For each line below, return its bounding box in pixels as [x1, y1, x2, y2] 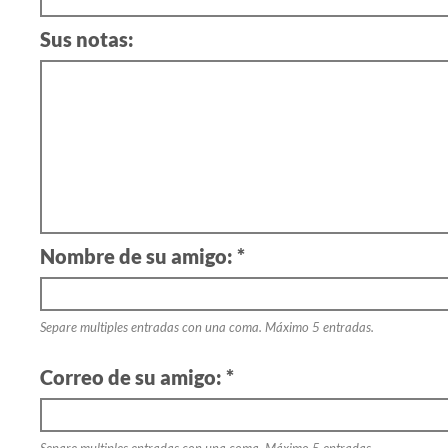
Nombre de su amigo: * [40, 244, 245, 268]
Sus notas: [40, 27, 134, 51]
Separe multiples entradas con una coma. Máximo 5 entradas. [40, 319, 374, 335]
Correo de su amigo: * [40, 365, 234, 389]
